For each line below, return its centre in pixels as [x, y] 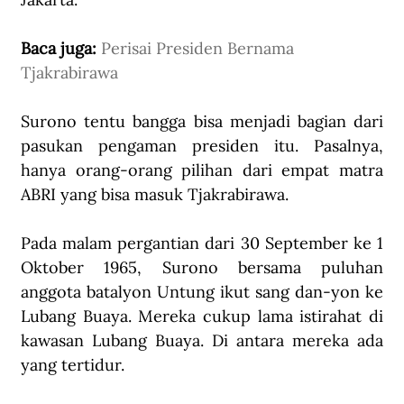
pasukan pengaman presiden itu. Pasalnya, [202, 146]
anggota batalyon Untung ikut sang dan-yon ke [202, 292]
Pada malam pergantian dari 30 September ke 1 [202, 243]
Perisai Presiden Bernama [200, 49]
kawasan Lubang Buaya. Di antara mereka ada [202, 341]
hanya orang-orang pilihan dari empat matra [202, 170]
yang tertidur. [75, 365]
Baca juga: [61, 49]
